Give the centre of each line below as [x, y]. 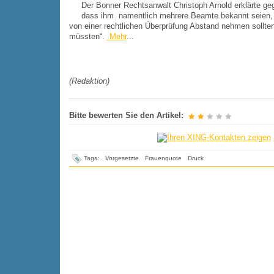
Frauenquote [163, 158]
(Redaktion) [89, 81]
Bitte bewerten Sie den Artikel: [126, 116]
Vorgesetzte [122, 158]
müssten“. [88, 36]
